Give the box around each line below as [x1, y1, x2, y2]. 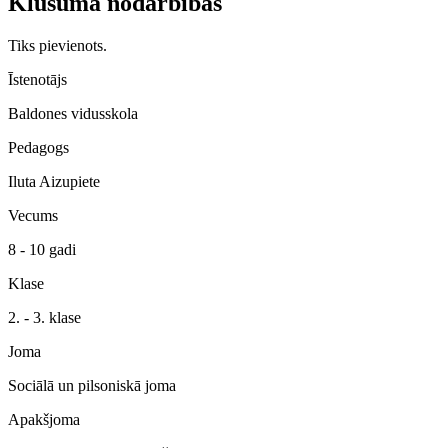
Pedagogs [8, 138, 69, 156]
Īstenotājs [8, 70, 67, 88]
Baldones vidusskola [8, 104, 138, 122]
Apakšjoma [8, 410, 80, 428]
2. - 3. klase [8, 308, 81, 326]
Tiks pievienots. [8, 36, 107, 54]
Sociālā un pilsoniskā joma [8, 376, 176, 394]
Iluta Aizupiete [8, 172, 100, 190]
